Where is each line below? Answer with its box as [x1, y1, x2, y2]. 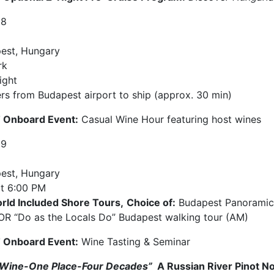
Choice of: [127, 196, 176, 209]
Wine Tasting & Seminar [78, 235, 190, 248]
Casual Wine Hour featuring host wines [78, 113, 261, 125]
